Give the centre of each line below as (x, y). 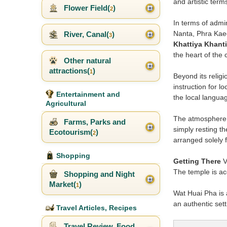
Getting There (197, 161)
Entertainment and (87, 94)
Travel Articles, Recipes (96, 208)
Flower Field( (86, 8)
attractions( (69, 71)
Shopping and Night (98, 174)
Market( (63, 184)
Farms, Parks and (94, 122)
